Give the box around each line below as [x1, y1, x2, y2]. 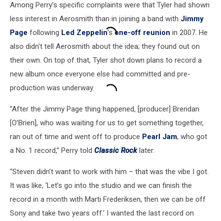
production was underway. [10, 83, 94, 93]
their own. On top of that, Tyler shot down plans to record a [10, 56, 202, 65]
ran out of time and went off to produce [10, 132, 142, 142]
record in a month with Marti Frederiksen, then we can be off [10, 195, 206, 204]
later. [137, 146, 154, 155]
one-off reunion [114, 28, 170, 37]
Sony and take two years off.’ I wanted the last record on [10, 209, 194, 218]
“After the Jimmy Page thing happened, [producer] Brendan [10, 105, 199, 114]
